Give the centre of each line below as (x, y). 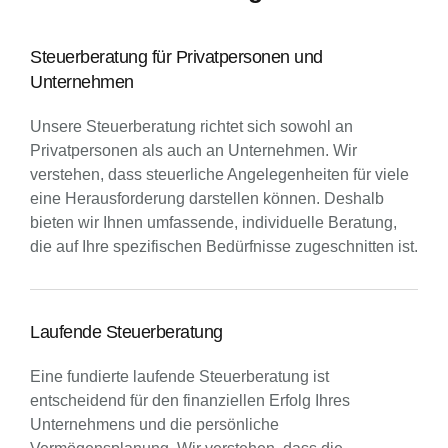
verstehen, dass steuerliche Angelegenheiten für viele (219, 174)
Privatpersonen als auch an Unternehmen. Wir (193, 150)
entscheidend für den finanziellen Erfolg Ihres (190, 400)
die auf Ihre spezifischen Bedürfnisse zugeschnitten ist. (224, 246)
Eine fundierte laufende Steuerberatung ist (179, 376)
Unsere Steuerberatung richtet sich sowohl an (191, 126)
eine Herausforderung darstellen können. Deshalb (207, 198)
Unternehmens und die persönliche (154, 424)
